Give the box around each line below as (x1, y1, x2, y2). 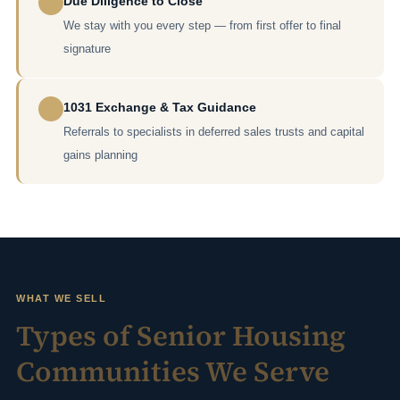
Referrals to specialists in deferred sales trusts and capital (63, 125, 364, 138)
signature (63, 42, 111, 55)
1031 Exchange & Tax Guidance (63, 100, 256, 114)
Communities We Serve (16, 353, 329, 391)
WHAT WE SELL (16, 293, 107, 304)
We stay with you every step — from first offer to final (63, 19, 341, 32)
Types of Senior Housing (16, 317, 346, 355)
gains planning (63, 148, 137, 162)
